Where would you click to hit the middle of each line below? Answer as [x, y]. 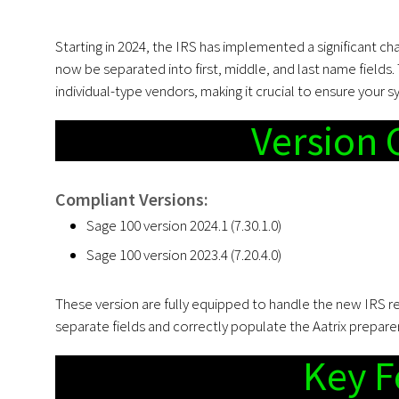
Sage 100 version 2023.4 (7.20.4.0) [184, 254]
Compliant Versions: [132, 199]
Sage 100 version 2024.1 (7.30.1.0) [184, 225]
